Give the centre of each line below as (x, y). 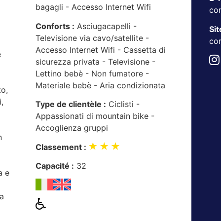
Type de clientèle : (71, 104)
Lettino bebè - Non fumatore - (92, 73)
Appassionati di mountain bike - (95, 116)
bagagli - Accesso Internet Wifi (93, 7)
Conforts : (55, 26)
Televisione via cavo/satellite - (92, 38)
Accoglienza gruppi (72, 128)
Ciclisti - (123, 104)
